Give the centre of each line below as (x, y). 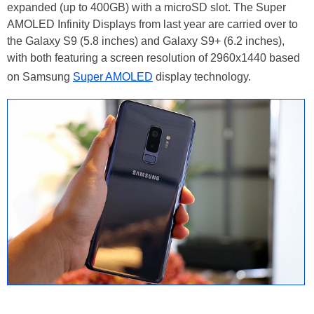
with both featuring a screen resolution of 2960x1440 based (153, 57)
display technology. (202, 76)
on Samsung (40, 76)
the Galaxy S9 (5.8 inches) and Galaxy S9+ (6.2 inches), (146, 41)
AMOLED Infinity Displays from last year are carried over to (152, 24)
